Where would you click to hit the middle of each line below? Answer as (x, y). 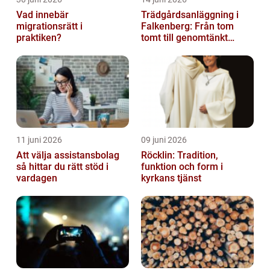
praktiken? (39, 38)
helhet (155, 49)
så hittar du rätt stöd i (62, 167)
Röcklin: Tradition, (180, 155)
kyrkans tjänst (171, 178)
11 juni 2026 (39, 140)
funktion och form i (182, 167)
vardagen (37, 178)
